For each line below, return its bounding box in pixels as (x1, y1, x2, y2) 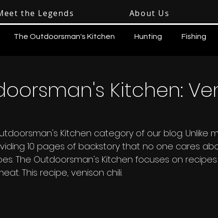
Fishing (182, 33, 206, 40)
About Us (129, 8, 170, 18)
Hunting (134, 33, 162, 40)
